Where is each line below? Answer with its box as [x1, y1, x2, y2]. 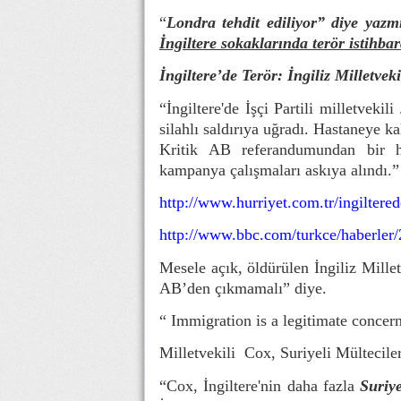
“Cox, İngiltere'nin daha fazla [159, 376, 361, 395]
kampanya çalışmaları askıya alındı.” [159, 160, 399, 179]
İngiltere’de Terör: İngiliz [159, 66, 330, 85]
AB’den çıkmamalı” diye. [159, 278, 327, 297]
